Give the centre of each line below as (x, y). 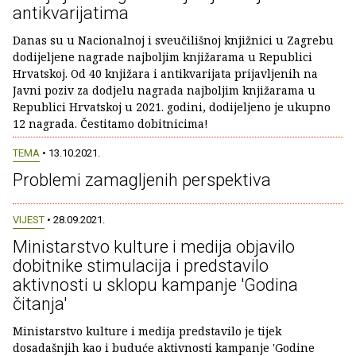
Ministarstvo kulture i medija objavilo (154, 247)
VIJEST (29, 220)
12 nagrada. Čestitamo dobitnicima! (110, 123)
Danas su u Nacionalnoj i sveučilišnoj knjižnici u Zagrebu (173, 40)
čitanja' (40, 304)
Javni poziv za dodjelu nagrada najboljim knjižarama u (164, 90)
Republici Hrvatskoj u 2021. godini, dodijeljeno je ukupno (172, 106)
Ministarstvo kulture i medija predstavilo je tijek (147, 331)
